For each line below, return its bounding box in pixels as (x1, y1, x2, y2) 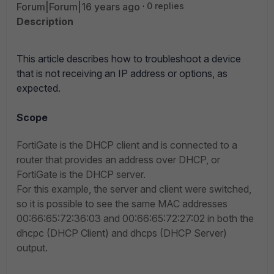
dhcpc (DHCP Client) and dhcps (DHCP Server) (17, 227, 227, 239)
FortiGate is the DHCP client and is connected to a (17, 139, 237, 151)
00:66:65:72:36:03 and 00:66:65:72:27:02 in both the (17, 212, 254, 224)
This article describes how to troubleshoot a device (17, 53, 241, 65)
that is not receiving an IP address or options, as (17, 67, 228, 80)
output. (17, 242, 48, 254)
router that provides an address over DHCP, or (17, 154, 220, 166)
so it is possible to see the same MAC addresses (17, 198, 228, 210)
